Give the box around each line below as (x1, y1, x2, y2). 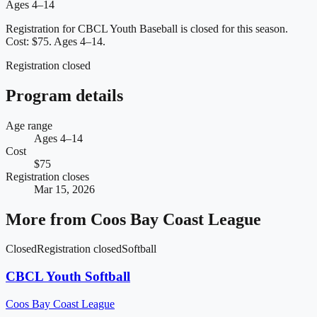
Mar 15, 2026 (34, 183, 95, 195)
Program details (6, 86, 123, 105)
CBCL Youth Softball (6, 269, 130, 284)
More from (6, 209, 91, 229)
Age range (6, 119, 52, 132)
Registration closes (6, 170, 89, 183)
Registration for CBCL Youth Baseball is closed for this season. (6, 22, 288, 35)
